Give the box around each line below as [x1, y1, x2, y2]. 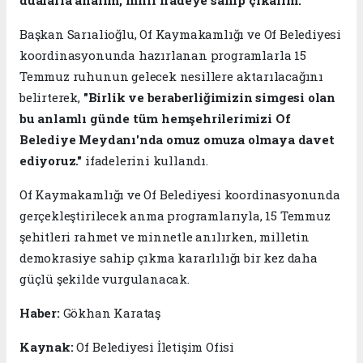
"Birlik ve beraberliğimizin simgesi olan [83, 88, 336, 105]
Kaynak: [19, 338, 74, 355]
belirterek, [19, 88, 83, 105]
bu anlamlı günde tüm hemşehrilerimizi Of [19, 109, 291, 126]
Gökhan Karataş [62, 304, 160, 321]
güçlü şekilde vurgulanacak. [19, 270, 190, 287]
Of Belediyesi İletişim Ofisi [73, 338, 235, 355]
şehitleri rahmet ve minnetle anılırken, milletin [19, 228, 310, 245]
